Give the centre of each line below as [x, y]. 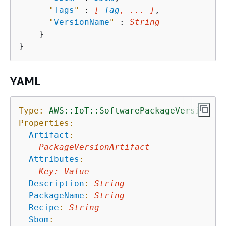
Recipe [44, 207]
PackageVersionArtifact [94, 147]
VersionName [82, 22]
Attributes [54, 159]
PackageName [56, 195]
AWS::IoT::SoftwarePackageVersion [130, 110]
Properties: [46, 123]
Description [56, 183]
